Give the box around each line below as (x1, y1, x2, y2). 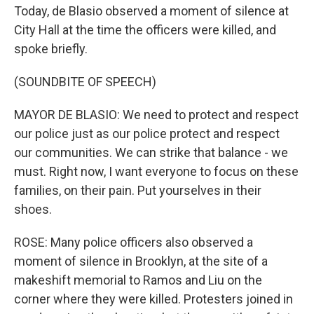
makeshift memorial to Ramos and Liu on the (14, 273, 262, 287)
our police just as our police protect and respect (14, 126, 280, 141)
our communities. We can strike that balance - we (14, 145, 288, 160)
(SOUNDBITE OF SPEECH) (14, 74, 156, 89)
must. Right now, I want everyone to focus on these (14, 164, 299, 179)
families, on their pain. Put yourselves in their (14, 183, 261, 198)
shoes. (14, 202, 52, 217)
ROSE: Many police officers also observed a (14, 235, 253, 250)
